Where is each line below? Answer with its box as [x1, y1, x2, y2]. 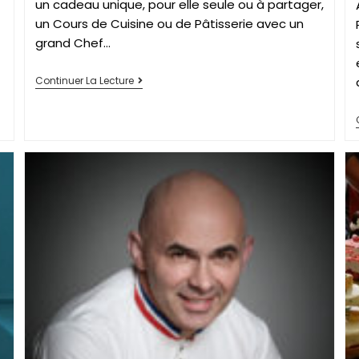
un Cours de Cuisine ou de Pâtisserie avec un [34, 15, 304, 33]
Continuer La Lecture [34, 74, 134, 88]
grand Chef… [34, 34, 111, 52]
